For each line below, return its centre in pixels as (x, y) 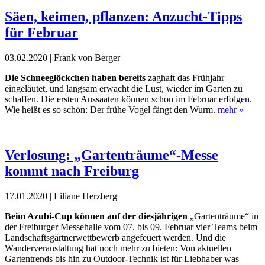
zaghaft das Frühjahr (185, 77)
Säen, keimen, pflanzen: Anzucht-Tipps (123, 16)
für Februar (41, 32)
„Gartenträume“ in (223, 216)
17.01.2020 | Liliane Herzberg (61, 196)
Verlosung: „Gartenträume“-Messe (112, 155)
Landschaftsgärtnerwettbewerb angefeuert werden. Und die (115, 237)
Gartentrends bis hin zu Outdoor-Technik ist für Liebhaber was (122, 258)
